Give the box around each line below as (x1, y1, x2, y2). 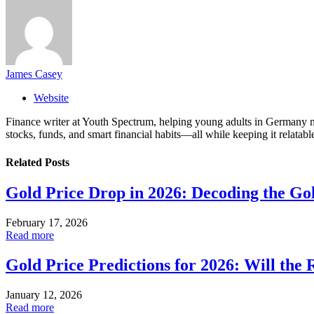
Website (34, 92, 69, 104)
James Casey (6, 68, 62, 81)
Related (6, 156, 45, 168)
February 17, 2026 (6, 216, 88, 228)
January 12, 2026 (6, 288, 82, 301)
